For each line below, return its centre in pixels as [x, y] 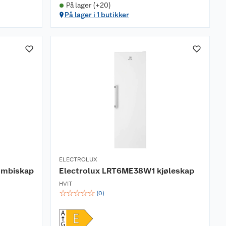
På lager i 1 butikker [97, 15]
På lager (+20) [88, 5]
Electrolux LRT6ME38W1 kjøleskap [127, 171]
